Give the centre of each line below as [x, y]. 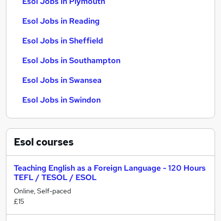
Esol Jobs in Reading [61, 21]
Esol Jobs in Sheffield [63, 41]
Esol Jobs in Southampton [71, 60]
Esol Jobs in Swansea [62, 80]
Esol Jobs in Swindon [61, 100]
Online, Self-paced [42, 191]
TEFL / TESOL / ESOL [55, 177]
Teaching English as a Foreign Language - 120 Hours [110, 168]
